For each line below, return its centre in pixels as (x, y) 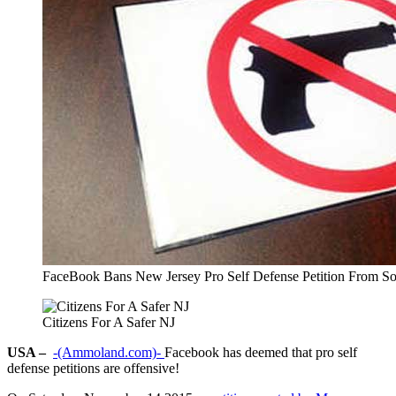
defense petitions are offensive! (93, 368)
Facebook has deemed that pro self (261, 352)
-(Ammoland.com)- (109, 352)
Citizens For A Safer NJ (109, 322)
